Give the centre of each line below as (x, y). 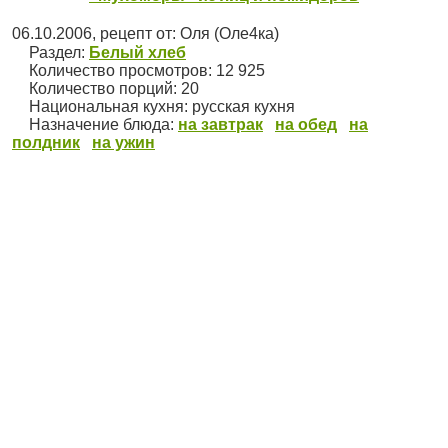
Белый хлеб (137, 53)
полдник (46, 143)
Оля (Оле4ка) (229, 34)
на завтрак (220, 125)
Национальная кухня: (108, 107)
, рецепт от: (136, 34)
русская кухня (243, 107)
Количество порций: (103, 89)
